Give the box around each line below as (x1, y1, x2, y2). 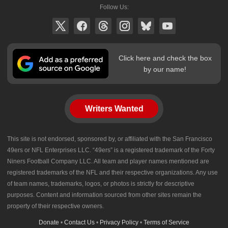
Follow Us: (99, 3, 129, 11)
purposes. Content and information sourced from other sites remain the (7, 191, 202, 198)
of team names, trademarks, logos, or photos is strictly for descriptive (7, 180, 194, 187)
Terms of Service (144, 218, 189, 226)
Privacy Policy (100, 218, 138, 226)
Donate (39, 218, 59, 226)
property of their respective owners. (7, 202, 104, 210)
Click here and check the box (118, 53, 212, 62)
